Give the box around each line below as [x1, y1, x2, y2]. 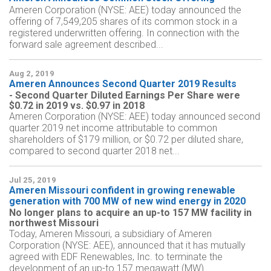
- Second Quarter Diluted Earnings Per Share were [9, 90, 240, 102]
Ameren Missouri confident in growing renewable [9, 184, 235, 197]
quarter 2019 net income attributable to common [9, 122, 217, 134]
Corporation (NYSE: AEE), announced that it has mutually [9, 240, 246, 252]
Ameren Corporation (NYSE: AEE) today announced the [9, 4, 241, 16]
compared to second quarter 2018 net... [9, 145, 180, 157]
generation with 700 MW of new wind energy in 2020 [9, 195, 246, 207]
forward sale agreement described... [9, 39, 163, 51]
